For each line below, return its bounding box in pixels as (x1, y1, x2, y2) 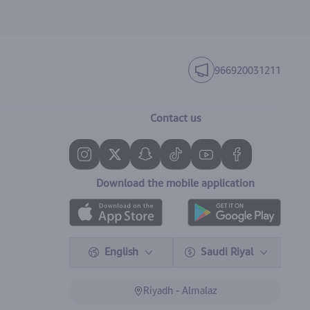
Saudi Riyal (201, 244, 253, 260)
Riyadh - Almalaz (143, 283, 217, 298)
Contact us (149, 110, 201, 127)
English (104, 244, 138, 260)
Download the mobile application (95, 175, 255, 192)
